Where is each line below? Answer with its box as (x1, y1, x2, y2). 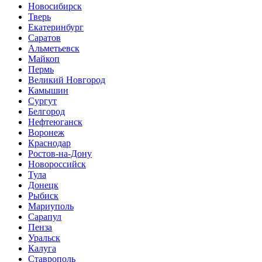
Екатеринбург (28, 22, 84, 32)
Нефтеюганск (28, 117, 82, 127)
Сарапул (28, 212, 61, 222)
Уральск (28, 233, 60, 243)
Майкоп (28, 54, 60, 64)
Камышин (28, 85, 68, 95)
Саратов (28, 33, 61, 43)
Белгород (28, 106, 65, 116)
